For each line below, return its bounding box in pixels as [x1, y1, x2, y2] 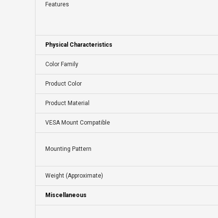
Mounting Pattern [45, 145, 91, 153]
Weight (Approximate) [45, 172, 103, 180]
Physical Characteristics [45, 41, 112, 49]
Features [45, 1, 69, 8]
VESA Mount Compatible [45, 119, 110, 127]
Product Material [45, 100, 90, 107]
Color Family [45, 61, 78, 68]
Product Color [45, 80, 82, 88]
